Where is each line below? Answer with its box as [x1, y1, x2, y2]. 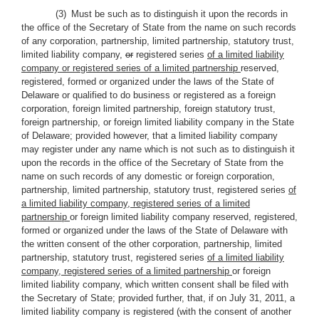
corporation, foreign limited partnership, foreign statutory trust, [21, 103, 276, 114]
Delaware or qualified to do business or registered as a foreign [21, 90, 276, 100]
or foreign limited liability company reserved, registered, [70, 211, 298, 222]
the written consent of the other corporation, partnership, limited [21, 239, 282, 249]
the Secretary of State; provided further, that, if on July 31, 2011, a [21, 293, 295, 303]
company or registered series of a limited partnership [21, 63, 241, 73]
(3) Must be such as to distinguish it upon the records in [56, 9, 288, 19]
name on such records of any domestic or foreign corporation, [21, 171, 275, 182]
